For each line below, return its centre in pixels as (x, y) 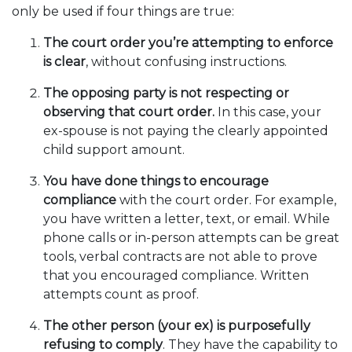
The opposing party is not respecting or (166, 93)
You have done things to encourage (156, 181)
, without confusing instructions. (189, 62)
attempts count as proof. (124, 294)
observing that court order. (129, 112)
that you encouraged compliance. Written (176, 275)
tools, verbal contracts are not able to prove (180, 257)
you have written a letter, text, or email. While (187, 219)
